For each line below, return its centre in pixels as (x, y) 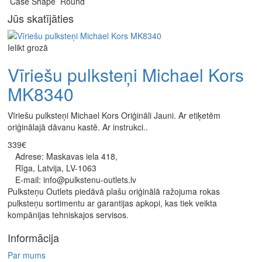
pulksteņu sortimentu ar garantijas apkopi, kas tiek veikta (112, 203)
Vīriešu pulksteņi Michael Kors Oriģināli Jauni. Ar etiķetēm (114, 116)
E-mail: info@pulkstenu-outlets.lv (76, 180)
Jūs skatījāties (41, 18)
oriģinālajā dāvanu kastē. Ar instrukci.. (78, 127)
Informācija (33, 238)
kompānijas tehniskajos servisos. (68, 215)
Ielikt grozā (28, 48)
